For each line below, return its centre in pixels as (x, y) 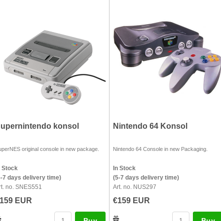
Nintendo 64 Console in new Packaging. (160, 149)
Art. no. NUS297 (135, 187)
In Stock (124, 168)
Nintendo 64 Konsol (150, 126)
